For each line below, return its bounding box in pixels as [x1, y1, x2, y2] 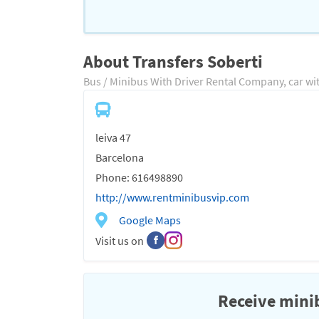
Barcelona [95, 150, 144, 164]
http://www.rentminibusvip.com [95, 190, 249, 204]
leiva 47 [95, 130, 131, 145]
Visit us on [95, 233, 144, 248]
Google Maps [119, 213, 181, 227]
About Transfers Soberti [83, 51, 263, 73]
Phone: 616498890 [95, 170, 183, 184]
